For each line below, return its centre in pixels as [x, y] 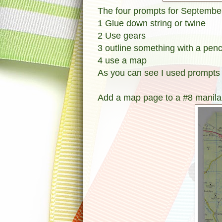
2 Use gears [122, 35]
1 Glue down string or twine [152, 23]
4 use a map [122, 60]
